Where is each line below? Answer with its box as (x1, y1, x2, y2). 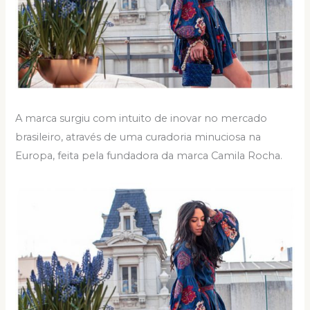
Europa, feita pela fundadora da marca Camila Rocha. (15, 149, 283, 162)
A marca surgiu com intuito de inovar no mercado (15, 111, 268, 125)
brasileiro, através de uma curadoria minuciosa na (15, 130, 262, 143)
